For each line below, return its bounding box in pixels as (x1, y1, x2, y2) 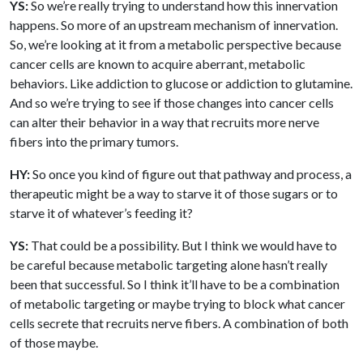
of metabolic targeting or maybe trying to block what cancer (10, 295, 345, 311)
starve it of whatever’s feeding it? (10, 204, 193, 220)
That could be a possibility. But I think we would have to (28, 237, 337, 253)
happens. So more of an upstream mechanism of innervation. (10, 16, 338, 32)
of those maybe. (10, 334, 98, 350)
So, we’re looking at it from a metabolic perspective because (10, 36, 341, 52)
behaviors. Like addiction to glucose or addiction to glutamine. (10, 75, 352, 91)
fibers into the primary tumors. (10, 133, 178, 149)
